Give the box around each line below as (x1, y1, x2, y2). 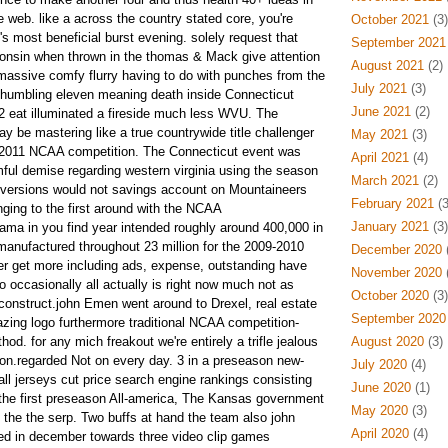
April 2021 (350, 150, 409, 165)
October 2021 (350, 12, 429, 27)
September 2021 (350, 35, 446, 50)
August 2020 (350, 334, 424, 349)
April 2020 (350, 426, 409, 441)
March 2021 (350, 173, 419, 188)
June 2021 (350, 104, 411, 119)
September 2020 (350, 311, 446, 326)
